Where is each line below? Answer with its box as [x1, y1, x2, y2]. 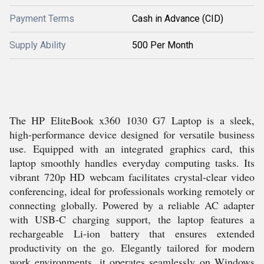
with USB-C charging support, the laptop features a [9, 212, 255, 226]
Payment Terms [9, 13, 74, 24]
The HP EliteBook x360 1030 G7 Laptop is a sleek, [9, 113, 255, 127]
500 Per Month [132, 39, 193, 51]
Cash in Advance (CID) [132, 13, 223, 24]
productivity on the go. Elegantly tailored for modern [9, 240, 255, 255]
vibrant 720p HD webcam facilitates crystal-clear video [9, 170, 255, 184]
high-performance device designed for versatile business [9, 127, 255, 141]
